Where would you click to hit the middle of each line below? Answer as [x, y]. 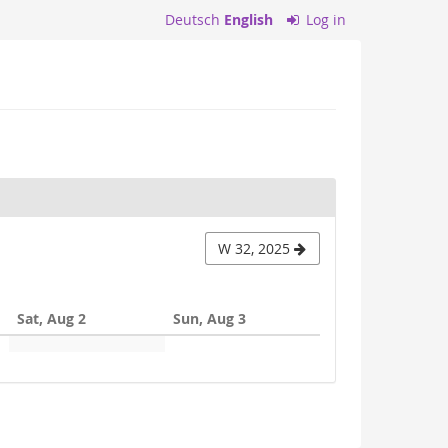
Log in [324, 19]
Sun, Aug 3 [209, 318]
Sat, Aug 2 [52, 318]
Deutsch [192, 19]
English [248, 19]
